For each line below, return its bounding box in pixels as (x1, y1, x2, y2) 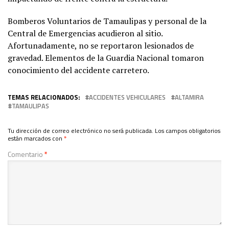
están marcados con (8, 133, 64, 143)
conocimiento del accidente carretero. (8, 64, 149, 76)
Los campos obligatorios (155, 125, 220, 135)
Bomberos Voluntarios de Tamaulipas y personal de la (8, 15, 207, 27)
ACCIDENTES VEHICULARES (89, 91, 166, 102)
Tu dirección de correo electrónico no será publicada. (8, 125, 153, 135)
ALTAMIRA (175, 91, 204, 102)
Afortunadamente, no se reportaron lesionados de (8, 39, 194, 51)
